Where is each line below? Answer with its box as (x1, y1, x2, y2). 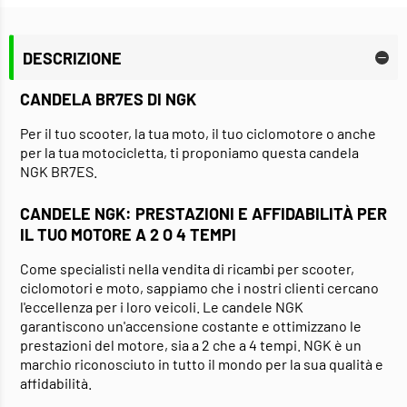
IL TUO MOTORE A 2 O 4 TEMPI (20, 224, 236, 245)
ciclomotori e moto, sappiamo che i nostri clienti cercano (20, 279, 379, 297)
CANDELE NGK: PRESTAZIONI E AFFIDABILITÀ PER (20, 203, 387, 224)
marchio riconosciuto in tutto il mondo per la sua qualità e (20, 355, 383, 373)
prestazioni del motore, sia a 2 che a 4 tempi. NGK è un (20, 336, 362, 354)
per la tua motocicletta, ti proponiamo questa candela (20, 144, 359, 162)
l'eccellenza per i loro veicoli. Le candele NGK (20, 298, 303, 316)
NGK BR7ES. (20, 163, 97, 181)
